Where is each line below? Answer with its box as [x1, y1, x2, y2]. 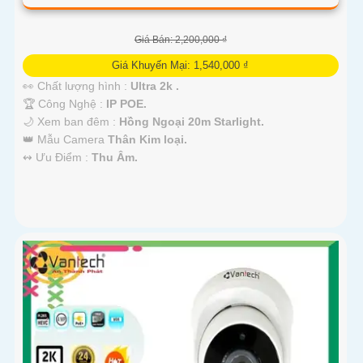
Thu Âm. [92, 150, 138, 164]
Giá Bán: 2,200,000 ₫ [134, 33, 227, 45]
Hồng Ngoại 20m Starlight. [119, 114, 264, 128]
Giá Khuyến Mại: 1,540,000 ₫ [112, 58, 250, 71]
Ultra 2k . [130, 79, 179, 92]
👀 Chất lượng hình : [23, 79, 130, 92]
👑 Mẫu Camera [23, 132, 108, 146]
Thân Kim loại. [108, 132, 187, 146]
